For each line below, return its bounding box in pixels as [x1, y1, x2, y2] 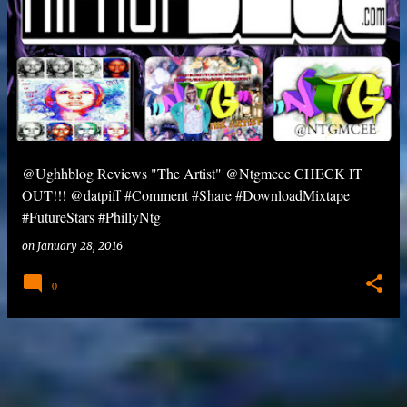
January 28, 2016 [37, 239, 123, 253]
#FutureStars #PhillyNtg [22, 207, 161, 226]
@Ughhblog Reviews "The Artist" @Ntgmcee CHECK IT [22, 164, 362, 183]
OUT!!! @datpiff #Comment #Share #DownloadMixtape [22, 185, 350, 204]
